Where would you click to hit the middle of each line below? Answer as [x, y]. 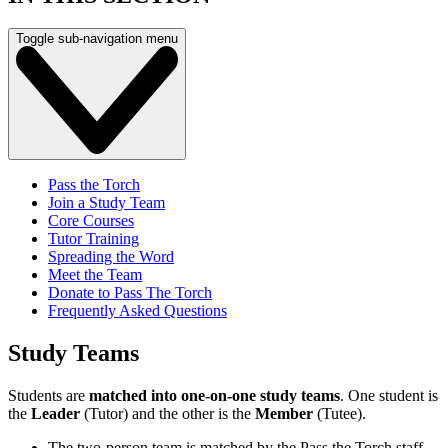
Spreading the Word [111, 257]
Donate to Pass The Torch [130, 293]
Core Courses [91, 221]
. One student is [389, 396]
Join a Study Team [106, 203]
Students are [46, 396]
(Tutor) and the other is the [167, 414]
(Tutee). [339, 414]
